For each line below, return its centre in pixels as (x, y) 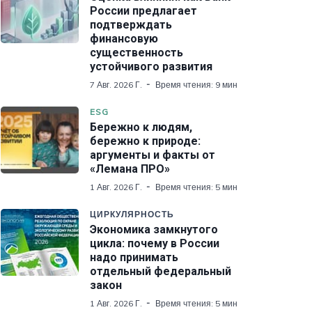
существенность (136, 52)
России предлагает (143, 10)
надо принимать (134, 257)
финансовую (124, 38)
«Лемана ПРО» (130, 169)
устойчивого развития (151, 66)
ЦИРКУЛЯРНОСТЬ (132, 214)
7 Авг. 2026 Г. (116, 84)
